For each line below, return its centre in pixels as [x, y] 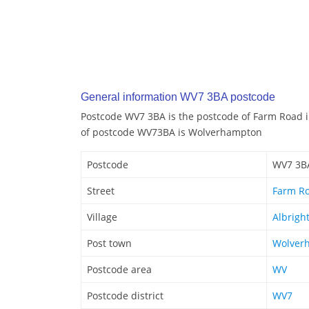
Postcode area [119, 270]
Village [102, 217]
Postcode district [125, 296]
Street [101, 191]
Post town [109, 243]
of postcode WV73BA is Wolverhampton [171, 132]
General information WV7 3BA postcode [178, 97]
